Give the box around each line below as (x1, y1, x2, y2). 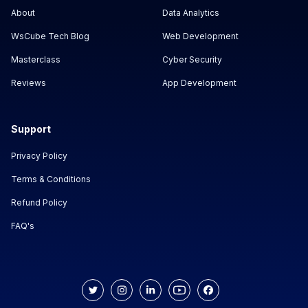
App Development (162, 78, 236, 89)
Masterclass (11, 54, 60, 65)
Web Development (162, 31, 239, 42)
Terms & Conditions (11, 174, 91, 185)
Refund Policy (11, 197, 67, 208)
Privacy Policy (11, 151, 67, 162)
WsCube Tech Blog (11, 31, 89, 42)
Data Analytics (162, 8, 219, 19)
